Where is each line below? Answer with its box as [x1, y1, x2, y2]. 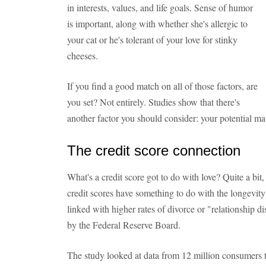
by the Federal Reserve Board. [67, 218, 180, 231]
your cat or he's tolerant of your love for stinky [67, 33, 237, 46]
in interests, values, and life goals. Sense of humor [67, 1, 253, 14]
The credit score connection [67, 142, 240, 159]
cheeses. [67, 49, 98, 62]
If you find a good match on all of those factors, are [67, 80, 258, 92]
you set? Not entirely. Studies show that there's [67, 96, 240, 108]
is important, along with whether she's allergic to [67, 17, 248, 30]
